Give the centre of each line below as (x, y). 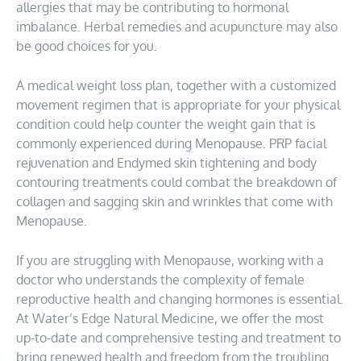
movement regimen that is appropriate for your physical (178, 105)
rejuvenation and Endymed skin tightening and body (166, 163)
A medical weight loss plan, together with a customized (176, 85)
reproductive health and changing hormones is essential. (180, 299)
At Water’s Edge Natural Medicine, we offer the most (170, 318)
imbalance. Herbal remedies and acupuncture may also (177, 27)
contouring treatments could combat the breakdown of (176, 182)
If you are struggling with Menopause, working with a (170, 260)
